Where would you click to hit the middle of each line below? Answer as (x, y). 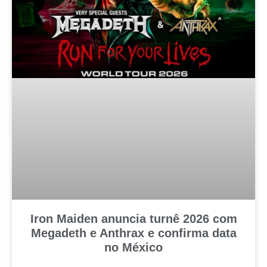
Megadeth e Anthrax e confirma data (133, 233)
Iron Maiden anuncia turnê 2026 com (133, 219)
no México (133, 248)
